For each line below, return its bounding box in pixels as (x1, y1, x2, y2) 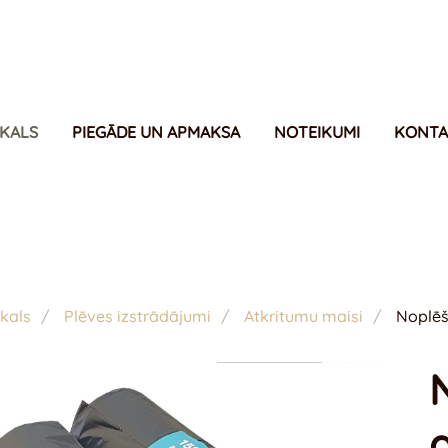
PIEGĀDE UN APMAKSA (72, 121, 240, 142)
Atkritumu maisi (243, 306, 363, 327)
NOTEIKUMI (274, 121, 360, 142)
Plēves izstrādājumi (63, 306, 211, 327)
